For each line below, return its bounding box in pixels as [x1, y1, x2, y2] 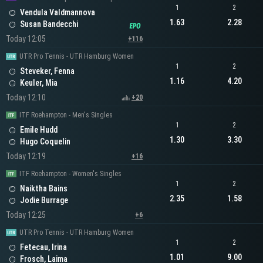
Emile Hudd [20, 125, 58, 135]
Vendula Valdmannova [20, 8, 95, 18]
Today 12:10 [6, 93, 46, 103]
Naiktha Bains [20, 184, 68, 194]
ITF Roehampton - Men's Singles [19, 111, 113, 120]
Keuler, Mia [20, 78, 58, 88]
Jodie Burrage [20, 195, 68, 205]
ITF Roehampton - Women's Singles [19, 170, 122, 178]
